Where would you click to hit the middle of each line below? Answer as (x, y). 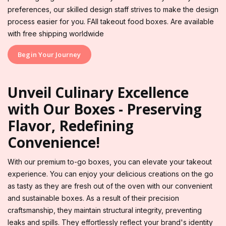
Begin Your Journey (49, 54)
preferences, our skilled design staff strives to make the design (113, 9)
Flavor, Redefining (71, 125)
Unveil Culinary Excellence (98, 92)
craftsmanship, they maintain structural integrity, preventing (105, 210)
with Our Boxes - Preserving (105, 109)
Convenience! (54, 142)
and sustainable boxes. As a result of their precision (93, 198)
